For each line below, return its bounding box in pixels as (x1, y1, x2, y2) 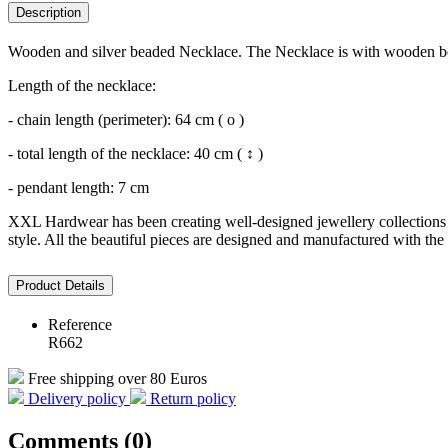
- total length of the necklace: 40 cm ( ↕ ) (8, 145, 263, 163)
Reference (48, 315, 112, 333)
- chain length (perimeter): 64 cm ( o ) (8, 111, 244, 129)
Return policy (150, 389, 236, 407)
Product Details (16, 278, 105, 293)
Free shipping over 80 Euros (28, 369, 207, 387)
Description (16, 5, 81, 21)
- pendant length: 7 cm (8, 179, 149, 197)
